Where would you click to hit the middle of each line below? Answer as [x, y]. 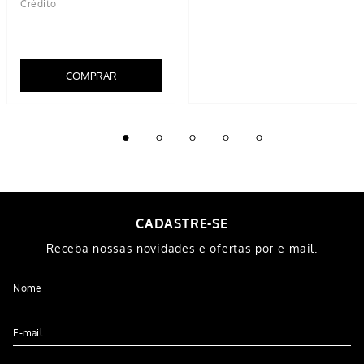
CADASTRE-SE [182, 223]
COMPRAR [91, 75]
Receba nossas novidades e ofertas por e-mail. [182, 248]
